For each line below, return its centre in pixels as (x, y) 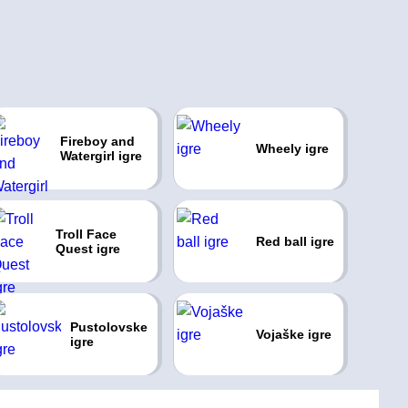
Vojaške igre (293, 334)
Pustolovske (108, 327)
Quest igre (88, 249)
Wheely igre (292, 148)
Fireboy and (97, 141)
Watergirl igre (101, 156)
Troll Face (87, 234)
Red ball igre (295, 241)
